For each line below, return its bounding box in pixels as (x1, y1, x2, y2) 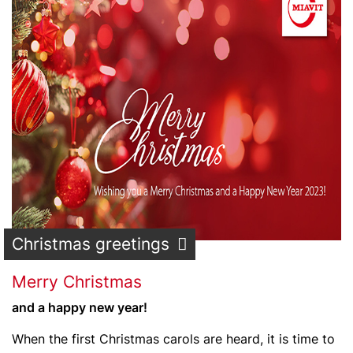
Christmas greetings (12, 234, 169, 254)
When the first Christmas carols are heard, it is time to (12, 331, 335, 347)
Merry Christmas (12, 272, 142, 292)
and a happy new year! (12, 299, 147, 315)
